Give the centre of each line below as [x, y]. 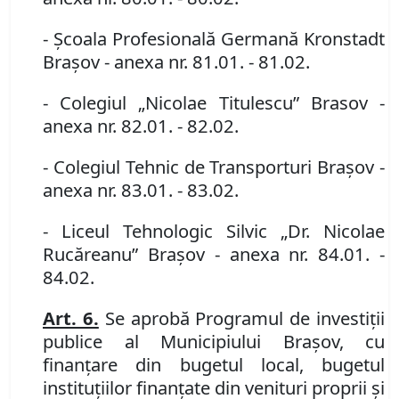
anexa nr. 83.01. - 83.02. [141, 190]
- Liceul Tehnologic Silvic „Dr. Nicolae [214, 231]
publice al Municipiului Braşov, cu [214, 342]
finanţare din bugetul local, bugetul [214, 365]
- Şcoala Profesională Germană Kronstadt [214, 39]
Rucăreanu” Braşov [129, 254]
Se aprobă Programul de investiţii [242, 318]
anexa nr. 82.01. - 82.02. [141, 126]
